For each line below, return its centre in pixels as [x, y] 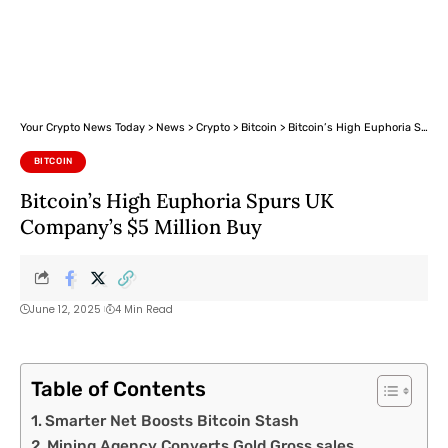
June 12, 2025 [65, 309]
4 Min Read [143, 309]
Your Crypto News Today [82, 127]
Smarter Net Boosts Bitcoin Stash [172, 420]
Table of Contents [118, 388]
